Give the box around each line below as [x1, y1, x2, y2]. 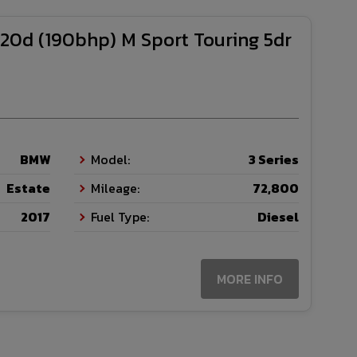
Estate [6, 178, 50, 198]
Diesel [257, 207, 299, 227]
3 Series [249, 150, 299, 170]
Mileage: [91, 178, 139, 198]
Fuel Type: [91, 207, 149, 227]
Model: [91, 150, 130, 170]
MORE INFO [217, 269, 283, 289]
